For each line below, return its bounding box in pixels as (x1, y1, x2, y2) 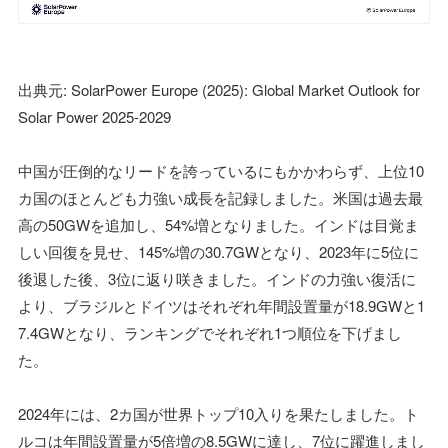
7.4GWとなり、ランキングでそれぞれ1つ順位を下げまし (18, 322, 402, 344)
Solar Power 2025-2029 (18, 106, 171, 128)
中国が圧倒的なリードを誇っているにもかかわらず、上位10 (18, 160, 424, 182)
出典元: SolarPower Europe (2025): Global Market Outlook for (18, 79, 420, 101)
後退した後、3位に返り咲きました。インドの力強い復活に (18, 268, 416, 290)
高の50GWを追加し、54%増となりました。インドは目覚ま (18, 214, 419, 236)
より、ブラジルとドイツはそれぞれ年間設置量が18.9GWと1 (18, 295, 425, 317)
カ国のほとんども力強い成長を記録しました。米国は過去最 (18, 187, 423, 209)
